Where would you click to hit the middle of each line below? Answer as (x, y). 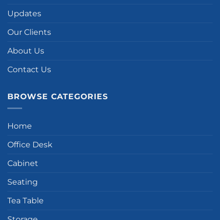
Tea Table (26, 201)
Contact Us (29, 69)
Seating (23, 182)
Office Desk (30, 145)
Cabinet (23, 164)
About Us (26, 51)
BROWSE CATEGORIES (58, 96)
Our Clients (29, 32)
